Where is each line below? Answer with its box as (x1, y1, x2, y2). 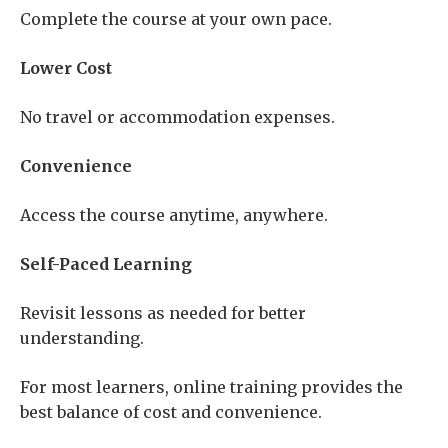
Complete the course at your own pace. (20, 9, 332, 30)
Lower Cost (20, 58, 112, 79)
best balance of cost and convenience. (20, 402, 322, 423)
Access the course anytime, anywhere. (20, 205, 328, 226)
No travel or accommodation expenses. (20, 107, 335, 128)
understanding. (20, 328, 144, 349)
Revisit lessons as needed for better (20, 303, 306, 324)
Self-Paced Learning (20, 254, 192, 275)
